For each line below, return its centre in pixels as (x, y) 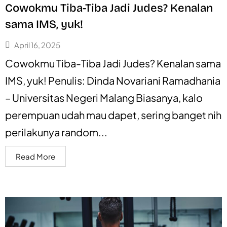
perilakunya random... (56, 132)
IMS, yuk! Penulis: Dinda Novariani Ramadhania (113, 80)
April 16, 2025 (37, 45)
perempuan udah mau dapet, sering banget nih (113, 115)
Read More (35, 156)
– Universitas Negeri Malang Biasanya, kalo (104, 97)
